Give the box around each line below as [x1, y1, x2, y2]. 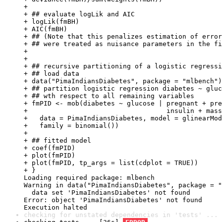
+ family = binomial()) [24, 122, 119, 129]
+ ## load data [24, 70, 79, 77]
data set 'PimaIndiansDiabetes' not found [24, 189, 190, 196]
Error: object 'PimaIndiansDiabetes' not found [24, 196, 202, 204]
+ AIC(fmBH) [24, 25, 67, 33]
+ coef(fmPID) [24, 144, 75, 152]
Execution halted [24, 204, 87, 211]
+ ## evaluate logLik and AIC [24, 10, 135, 18]
